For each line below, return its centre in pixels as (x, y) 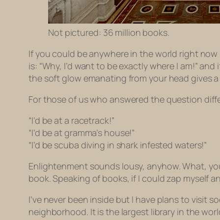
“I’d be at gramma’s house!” (82, 133)
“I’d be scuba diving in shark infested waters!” (118, 145)
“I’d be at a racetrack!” (71, 121)
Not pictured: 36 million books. (109, 33)
